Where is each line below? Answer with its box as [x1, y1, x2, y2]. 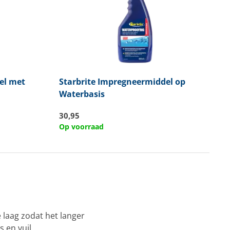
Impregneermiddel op [95, 76, 185, 87]
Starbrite [59, 76, 95, 87]
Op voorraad [59, 122, 104, 131]
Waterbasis [59, 88, 105, 100]
